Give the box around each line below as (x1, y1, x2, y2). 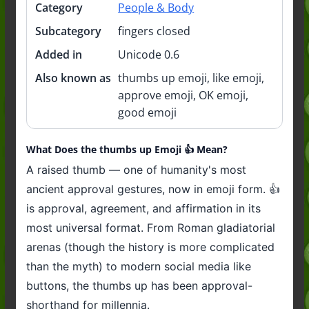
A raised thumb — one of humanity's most (26, 162, 246, 177)
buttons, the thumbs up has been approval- (26, 278, 252, 292)
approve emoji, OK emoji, (118, 87, 249, 103)
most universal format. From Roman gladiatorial (26, 220, 275, 235)
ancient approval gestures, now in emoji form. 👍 (26, 181, 280, 196)
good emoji (118, 104, 177, 120)
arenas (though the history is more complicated (26, 239, 275, 254)
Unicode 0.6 (118, 46, 180, 62)
